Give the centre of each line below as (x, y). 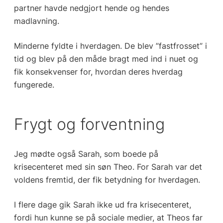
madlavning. (36, 21)
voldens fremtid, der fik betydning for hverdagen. (107, 180)
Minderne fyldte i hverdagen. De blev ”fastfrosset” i (110, 46)
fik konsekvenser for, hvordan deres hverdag (98, 72)
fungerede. (34, 85)
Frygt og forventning (89, 124)
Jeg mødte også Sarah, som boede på (86, 154)
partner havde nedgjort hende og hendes (91, 8)
